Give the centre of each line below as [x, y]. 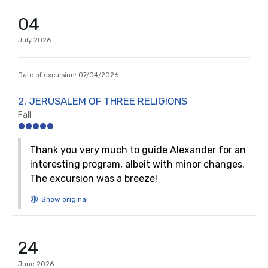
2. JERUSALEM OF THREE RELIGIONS [103, 101]
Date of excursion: [48, 75]
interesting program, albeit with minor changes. [137, 164]
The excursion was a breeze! [94, 179]
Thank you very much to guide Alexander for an [138, 150]
